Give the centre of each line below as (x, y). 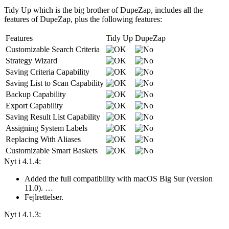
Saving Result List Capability (53, 117)
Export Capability (34, 105)
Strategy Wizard (31, 60)
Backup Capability (36, 94)
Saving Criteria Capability (48, 72)
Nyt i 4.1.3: (22, 214)
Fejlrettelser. (44, 197)
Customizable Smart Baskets (52, 150)
